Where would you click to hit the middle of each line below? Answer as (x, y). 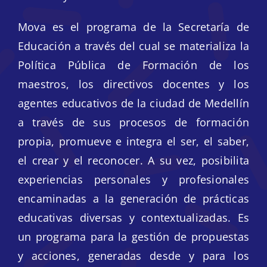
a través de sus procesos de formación (133, 122)
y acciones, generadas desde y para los (133, 256)
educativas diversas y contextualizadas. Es (133, 218)
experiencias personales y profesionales (133, 180)
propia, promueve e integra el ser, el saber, (133, 142)
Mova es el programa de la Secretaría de (133, 27)
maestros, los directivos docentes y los (133, 84)
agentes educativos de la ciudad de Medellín (133, 103)
